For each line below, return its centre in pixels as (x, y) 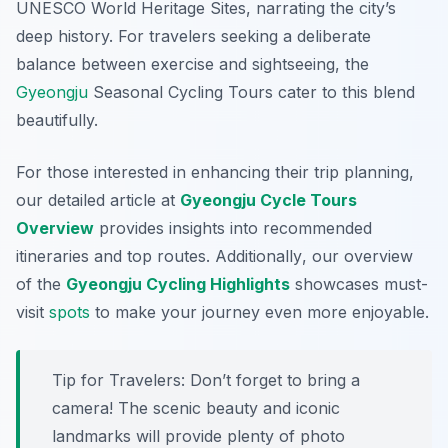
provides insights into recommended (233, 228)
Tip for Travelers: (118, 380)
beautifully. (57, 120)
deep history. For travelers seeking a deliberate (193, 36)
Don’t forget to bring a (272, 380)
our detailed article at (98, 200)
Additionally (258, 256)
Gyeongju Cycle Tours (268, 200)
